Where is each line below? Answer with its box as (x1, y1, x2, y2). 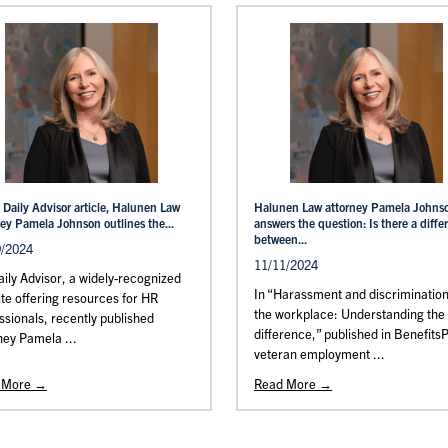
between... (254, 231, 307, 246)
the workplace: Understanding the (254, 305, 445, 322)
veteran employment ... (254, 345, 385, 362)
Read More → (254, 375, 332, 392)
